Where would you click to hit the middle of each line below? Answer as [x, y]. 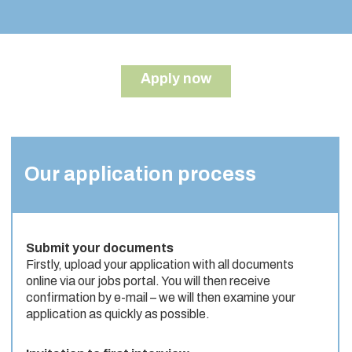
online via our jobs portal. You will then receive [148, 281]
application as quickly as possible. [118, 314]
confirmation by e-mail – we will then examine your [161, 298]
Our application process [140, 174]
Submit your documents [100, 248]
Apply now [176, 79]
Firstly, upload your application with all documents [160, 265]
